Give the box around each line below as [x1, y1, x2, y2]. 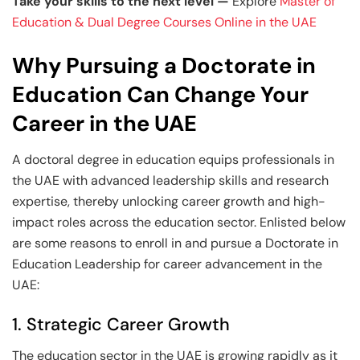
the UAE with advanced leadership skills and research [12, 171, 329, 189]
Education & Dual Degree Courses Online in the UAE [12, 14, 317, 31]
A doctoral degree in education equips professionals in [12, 150, 334, 168]
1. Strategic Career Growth [12, 313, 230, 337]
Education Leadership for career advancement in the [12, 255, 322, 272]
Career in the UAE [12, 109, 197, 138]
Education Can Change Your [12, 80, 309, 109]
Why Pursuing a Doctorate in [12, 51, 316, 80]
